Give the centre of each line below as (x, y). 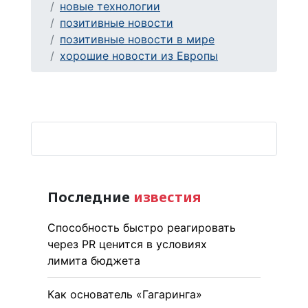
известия (165, 197)
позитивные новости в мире (137, 39)
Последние (89, 197)
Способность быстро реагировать (142, 227)
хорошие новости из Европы (139, 55)
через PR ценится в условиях (127, 244)
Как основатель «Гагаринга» (125, 294)
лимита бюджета (94, 260)
